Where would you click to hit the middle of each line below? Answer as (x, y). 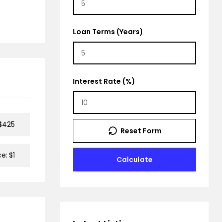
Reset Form (141, 131)
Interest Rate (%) (104, 81)
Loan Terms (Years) (108, 31)
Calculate (134, 159)
